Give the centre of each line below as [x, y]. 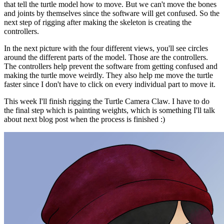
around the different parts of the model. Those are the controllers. [106, 57]
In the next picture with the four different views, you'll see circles [106, 48]
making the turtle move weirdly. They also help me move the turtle [108, 75]
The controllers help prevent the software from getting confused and [111, 66]
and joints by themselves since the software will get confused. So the [112, 13]
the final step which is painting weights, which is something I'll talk [109, 110]
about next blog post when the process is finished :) [84, 119]
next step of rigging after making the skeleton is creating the [98, 22]
